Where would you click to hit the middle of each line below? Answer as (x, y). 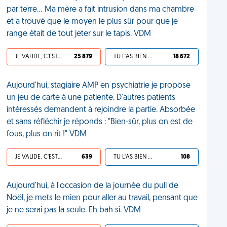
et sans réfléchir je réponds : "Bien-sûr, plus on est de (100, 122)
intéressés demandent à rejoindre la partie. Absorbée (101, 110)
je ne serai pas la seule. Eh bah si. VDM (74, 210)
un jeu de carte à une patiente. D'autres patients (91, 98)
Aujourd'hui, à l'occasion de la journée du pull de (93, 186)
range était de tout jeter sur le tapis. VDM (79, 34)
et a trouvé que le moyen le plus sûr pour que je (92, 22)
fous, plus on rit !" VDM (47, 134)
